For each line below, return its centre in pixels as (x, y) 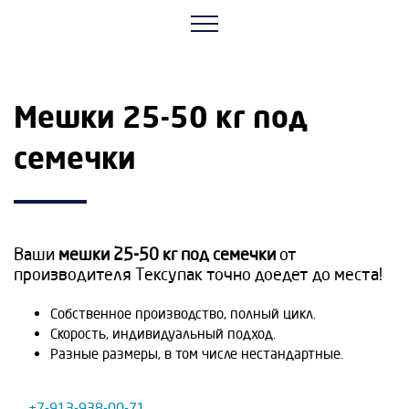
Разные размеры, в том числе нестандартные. (197, 354)
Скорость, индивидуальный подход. (163, 334)
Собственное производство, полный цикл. (183, 314)
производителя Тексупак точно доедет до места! (200, 274)
